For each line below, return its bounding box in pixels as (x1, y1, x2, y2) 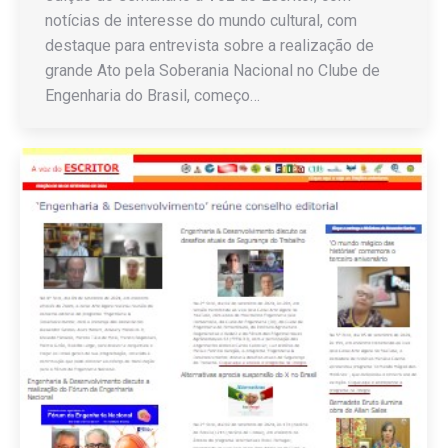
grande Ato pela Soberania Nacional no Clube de (45, 61, 380, 81)
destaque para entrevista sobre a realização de (45, 36, 374, 56)
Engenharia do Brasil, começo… (45, 86, 260, 106)
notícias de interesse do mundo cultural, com (45, 11, 357, 31)
